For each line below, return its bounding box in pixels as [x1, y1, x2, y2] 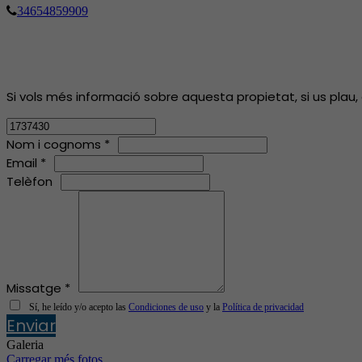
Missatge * [6, 279, 70, 297]
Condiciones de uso [128, 301, 204, 313]
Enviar [6, 314, 56, 337]
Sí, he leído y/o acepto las [29, 301, 128, 313]
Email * [6, 154, 46, 171]
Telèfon [6, 172, 53, 190]
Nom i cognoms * [6, 135, 110, 153]
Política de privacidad [222, 301, 304, 313]
